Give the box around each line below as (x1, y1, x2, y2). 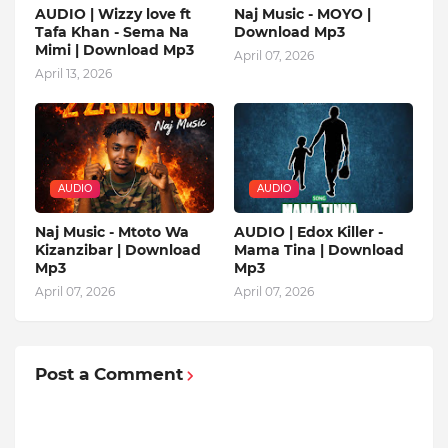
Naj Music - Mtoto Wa (35, 223, 189, 242)
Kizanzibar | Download (35, 241, 201, 260)
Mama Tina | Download (234, 241, 404, 260)
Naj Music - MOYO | (234, 5, 371, 24)
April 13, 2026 (35, 66, 112, 82)
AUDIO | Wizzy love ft (35, 5, 191, 24)
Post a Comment (35, 364, 183, 385)
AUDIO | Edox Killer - (234, 223, 383, 242)
